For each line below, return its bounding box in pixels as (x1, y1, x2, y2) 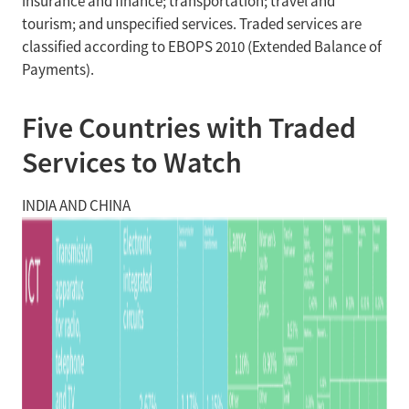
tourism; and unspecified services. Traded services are (22, 15, 362, 34)
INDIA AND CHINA (22, 196, 131, 215)
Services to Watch (22, 143, 242, 182)
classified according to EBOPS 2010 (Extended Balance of (22, 37, 382, 57)
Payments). (22, 60, 94, 79)
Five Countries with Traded (22, 109, 356, 147)
